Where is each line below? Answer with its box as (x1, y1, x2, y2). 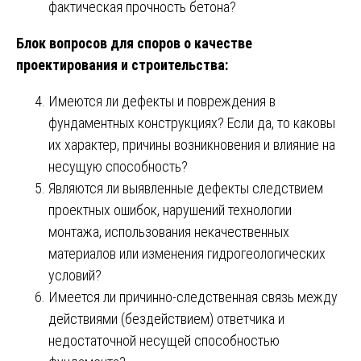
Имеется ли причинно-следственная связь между (48, 288, 338, 305)
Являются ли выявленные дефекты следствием (48, 179, 323, 197)
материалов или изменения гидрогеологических (48, 244, 326, 262)
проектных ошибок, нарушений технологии (48, 201, 292, 218)
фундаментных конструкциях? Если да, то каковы (48, 114, 335, 131)
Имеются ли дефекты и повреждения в (48, 92, 276, 110)
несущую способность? (48, 157, 188, 175)
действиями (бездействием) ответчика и (48, 309, 284, 327)
